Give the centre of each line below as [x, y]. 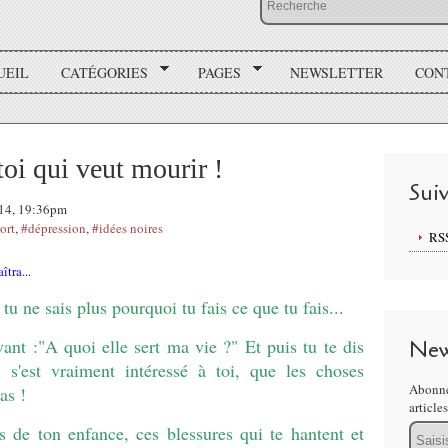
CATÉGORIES [104, 72]
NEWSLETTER [336, 72]
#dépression [53, 228]
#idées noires [127, 228]
